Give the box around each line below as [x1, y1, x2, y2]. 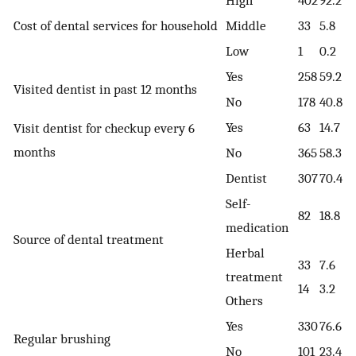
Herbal [226, 245, 265, 261]
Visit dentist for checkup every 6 [14, 120, 195, 137]
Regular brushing [14, 331, 110, 347]
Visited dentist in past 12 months [14, 81, 197, 98]
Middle [226, 17, 266, 34]
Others [226, 292, 263, 309]
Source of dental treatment [14, 231, 164, 248]
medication [226, 219, 288, 236]
